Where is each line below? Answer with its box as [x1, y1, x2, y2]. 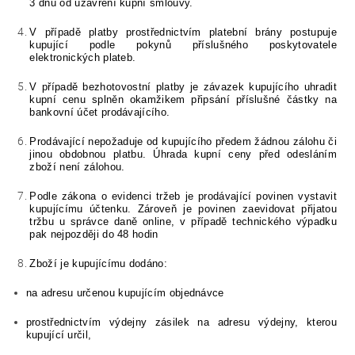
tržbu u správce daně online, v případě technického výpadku [29, 216, 337, 228]
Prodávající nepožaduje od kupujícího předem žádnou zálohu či [29, 136, 337, 148]
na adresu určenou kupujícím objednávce [25, 287, 224, 300]
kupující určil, [25, 329, 92, 342]
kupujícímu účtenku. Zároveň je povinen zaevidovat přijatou [29, 203, 337, 216]
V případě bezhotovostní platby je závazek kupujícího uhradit [29, 81, 337, 94]
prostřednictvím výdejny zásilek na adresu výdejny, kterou [25, 316, 337, 329]
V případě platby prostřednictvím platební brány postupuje [29, 26, 337, 39]
